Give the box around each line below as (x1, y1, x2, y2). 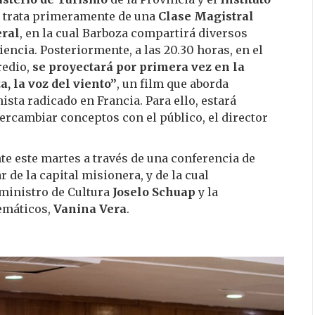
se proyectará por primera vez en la (32, 60, 245, 74)
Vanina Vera (53, 202, 127, 216)
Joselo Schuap (110, 185, 198, 199)
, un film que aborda (117, 77, 229, 91)
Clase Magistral (158, 9, 254, 23)
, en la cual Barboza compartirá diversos (20, 26, 247, 40)
